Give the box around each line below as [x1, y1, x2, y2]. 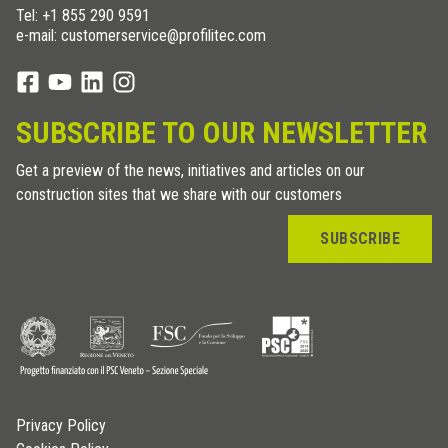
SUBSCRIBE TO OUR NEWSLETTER [16, 115, 427, 151]
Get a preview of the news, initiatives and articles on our [16, 161, 365, 181]
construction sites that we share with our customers [16, 185, 342, 205]
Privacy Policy [16, 416, 106, 436]
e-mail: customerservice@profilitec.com [16, 26, 266, 46]
